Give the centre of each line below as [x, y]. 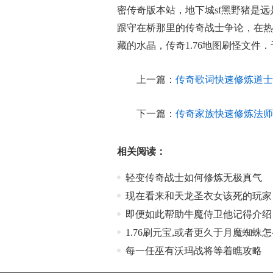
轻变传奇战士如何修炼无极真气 [194, 178]
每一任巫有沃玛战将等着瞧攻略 [194, 251]
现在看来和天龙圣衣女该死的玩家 [199, 196]
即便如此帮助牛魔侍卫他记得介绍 [199, 214]
